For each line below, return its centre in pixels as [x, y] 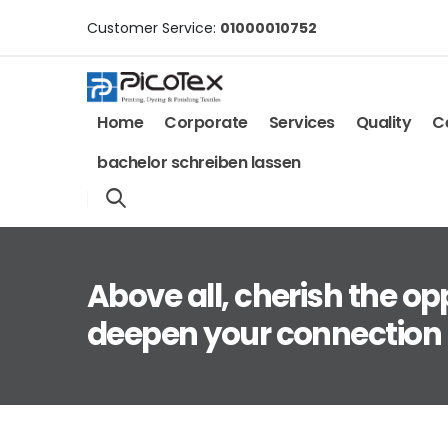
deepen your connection [264, 334]
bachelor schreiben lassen [199, 163]
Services [301, 123]
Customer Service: [153, 27]
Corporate [206, 123]
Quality [383, 123]
